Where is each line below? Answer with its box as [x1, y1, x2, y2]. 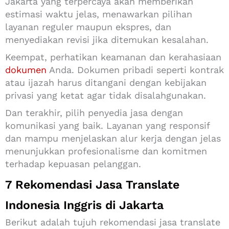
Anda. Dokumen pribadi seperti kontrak [47, 64, 224, 75]
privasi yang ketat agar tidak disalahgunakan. [5, 89, 206, 101]
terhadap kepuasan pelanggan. [5, 158, 141, 169]
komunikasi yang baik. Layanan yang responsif [5, 120, 210, 131]
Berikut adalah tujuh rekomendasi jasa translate [5, 216, 220, 227]
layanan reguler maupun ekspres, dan [5, 21, 171, 32]
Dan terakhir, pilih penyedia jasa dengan [5, 107, 183, 118]
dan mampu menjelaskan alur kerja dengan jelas [5, 132, 221, 144]
